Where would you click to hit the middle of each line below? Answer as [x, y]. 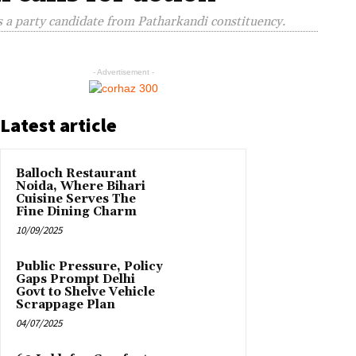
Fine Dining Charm [76, 211]
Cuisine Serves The [76, 199]
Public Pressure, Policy [89, 266]
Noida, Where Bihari [81, 186]
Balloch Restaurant [76, 173]
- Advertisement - [123, 72]
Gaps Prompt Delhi [75, 279]
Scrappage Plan [66, 304]
